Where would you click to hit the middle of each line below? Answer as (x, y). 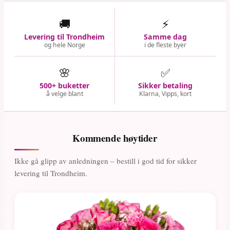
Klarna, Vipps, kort (165, 93)
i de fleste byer (165, 45)
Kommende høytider (115, 138)
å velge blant (64, 93)
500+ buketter (64, 85)
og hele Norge (64, 45)
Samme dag (165, 36)
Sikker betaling (165, 85)
